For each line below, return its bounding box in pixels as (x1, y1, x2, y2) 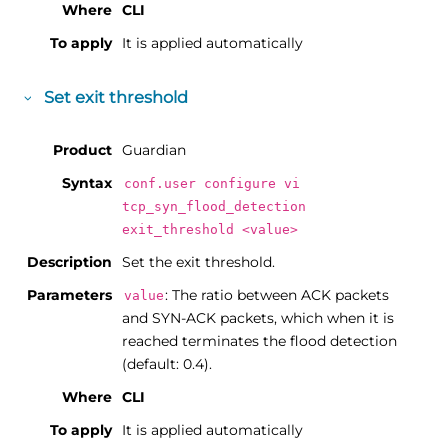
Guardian (122, 141, 187, 160)
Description (27, 253, 113, 272)
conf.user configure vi (123, 176, 300, 192)
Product (53, 141, 113, 160)
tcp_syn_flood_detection (122, 199, 307, 215)
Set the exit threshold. (122, 253, 276, 272)
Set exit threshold (43, 87, 188, 108)
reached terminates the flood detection (122, 332, 398, 351)
